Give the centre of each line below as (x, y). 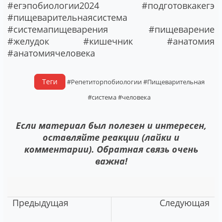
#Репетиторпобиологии (104, 82)
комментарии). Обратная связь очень (111, 149)
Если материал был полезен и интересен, (111, 125)
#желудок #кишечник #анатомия (111, 41)
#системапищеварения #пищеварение (111, 29)
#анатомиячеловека (51, 53)
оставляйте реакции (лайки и (111, 137)
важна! (111, 161)
